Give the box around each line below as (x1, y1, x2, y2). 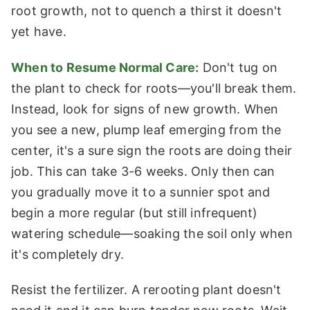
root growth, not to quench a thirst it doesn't (11, 3, 282, 18)
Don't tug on (199, 60, 278, 75)
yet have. (11, 24, 66, 39)
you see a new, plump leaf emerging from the (11, 122, 282, 137)
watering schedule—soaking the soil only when (11, 226, 293, 241)
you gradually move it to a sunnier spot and (11, 184, 271, 199)
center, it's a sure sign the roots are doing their (11, 143, 293, 158)
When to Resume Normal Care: (11, 60, 199, 75)
